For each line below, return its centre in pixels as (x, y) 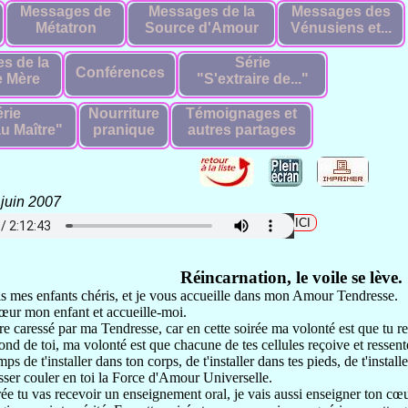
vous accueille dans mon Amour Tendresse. (274, 296)
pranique (124, 130)
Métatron (66, 28)
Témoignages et (241, 113)
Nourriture (124, 113)
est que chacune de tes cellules (219, 345)
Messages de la (201, 11)
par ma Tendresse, (112, 328)
